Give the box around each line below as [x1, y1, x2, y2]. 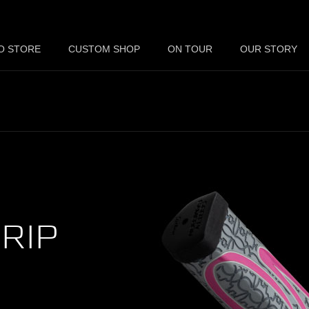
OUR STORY [240, 43, 297, 54]
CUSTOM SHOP [68, 43, 140, 54]
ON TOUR [168, 43, 212, 54]
